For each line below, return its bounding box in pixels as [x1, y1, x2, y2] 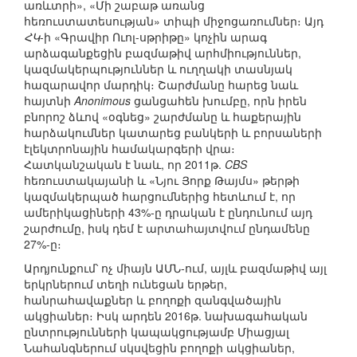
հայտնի [24, 92, 74, 109]
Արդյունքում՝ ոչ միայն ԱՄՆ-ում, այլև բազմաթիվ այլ [24, 260, 327, 277]
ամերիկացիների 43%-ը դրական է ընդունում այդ [24, 204, 312, 221]
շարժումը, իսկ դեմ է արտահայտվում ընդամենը [24, 220, 310, 237]
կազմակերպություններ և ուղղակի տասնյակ [24, 61, 292, 77]
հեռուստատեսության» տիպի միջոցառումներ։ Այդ [24, 13, 324, 29]
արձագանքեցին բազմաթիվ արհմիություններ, [24, 45, 301, 61]
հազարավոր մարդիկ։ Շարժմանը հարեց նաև [24, 76, 298, 93]
